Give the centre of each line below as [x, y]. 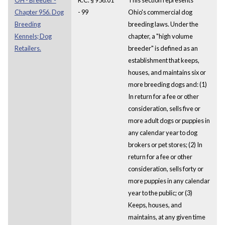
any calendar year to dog [162, 132]
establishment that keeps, [163, 60]
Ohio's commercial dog [160, 12]
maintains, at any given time [166, 217]
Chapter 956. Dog [39, 12]
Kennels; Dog [33, 36]
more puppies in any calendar [169, 181]
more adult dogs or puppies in [169, 120]
